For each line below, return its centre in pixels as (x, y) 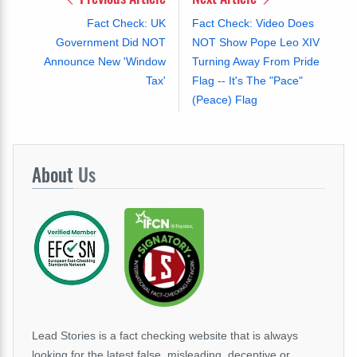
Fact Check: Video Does (253, 23)
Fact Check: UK (126, 23)
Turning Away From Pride (255, 61)
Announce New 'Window (104, 61)
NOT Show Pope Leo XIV (255, 42)
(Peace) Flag (224, 99)
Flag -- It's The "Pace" (247, 80)
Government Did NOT (110, 42)
